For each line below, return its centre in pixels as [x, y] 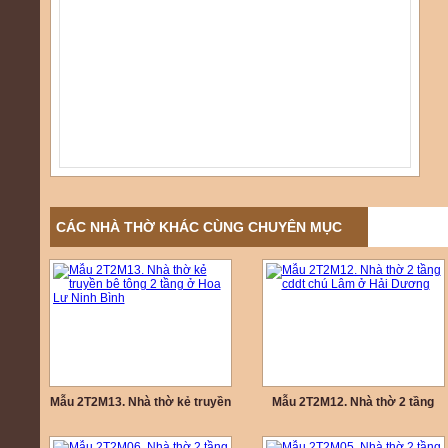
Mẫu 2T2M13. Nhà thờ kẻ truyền [140, 402]
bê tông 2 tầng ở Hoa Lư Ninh [140, 420]
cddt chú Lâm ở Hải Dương [353, 420]
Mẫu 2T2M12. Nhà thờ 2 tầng [353, 402]
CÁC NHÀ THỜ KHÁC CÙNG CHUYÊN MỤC [198, 227]
